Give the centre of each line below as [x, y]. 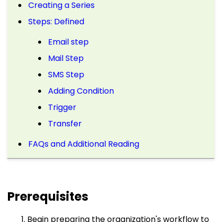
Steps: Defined [56, 21]
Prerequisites [48, 196]
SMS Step [66, 74]
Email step [68, 42]
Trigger [62, 107]
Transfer [65, 123]
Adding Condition [81, 91]
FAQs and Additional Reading [84, 144]
